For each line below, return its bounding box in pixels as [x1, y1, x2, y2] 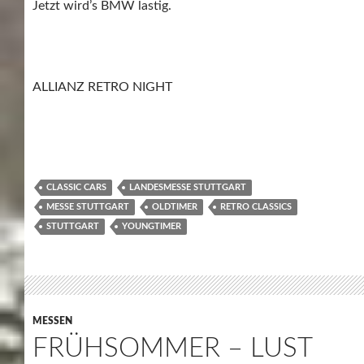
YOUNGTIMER [122, 221, 181, 231]
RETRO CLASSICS [220, 201, 292, 211]
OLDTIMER [152, 201, 197, 211]
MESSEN [32, 315, 72, 326]
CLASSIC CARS [46, 182, 106, 192]
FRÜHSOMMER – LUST [32, 334, 312, 362]
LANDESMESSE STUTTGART [129, 182, 246, 192]
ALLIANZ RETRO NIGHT [32, 80, 172, 93]
